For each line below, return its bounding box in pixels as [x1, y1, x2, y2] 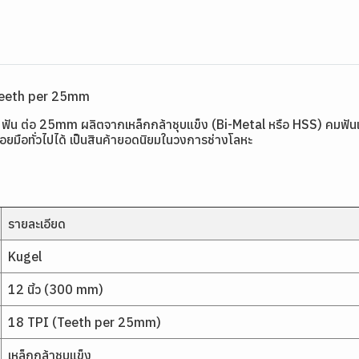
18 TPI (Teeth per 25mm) [8, 313, 161, 330]
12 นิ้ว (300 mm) [8, 280, 103, 297]
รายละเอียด [8, 215, 66, 232]
